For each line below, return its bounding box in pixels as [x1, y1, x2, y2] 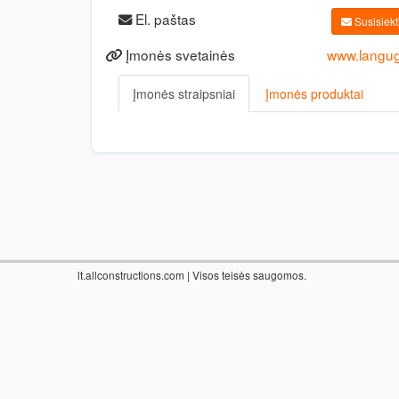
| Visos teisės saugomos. [184, 267, 306, 282]
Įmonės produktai [265, 85, 363, 102]
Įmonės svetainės [122, 45, 235, 64]
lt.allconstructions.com [77, 267, 184, 282]
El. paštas [132, 9, 196, 28]
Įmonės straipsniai [133, 85, 235, 102]
